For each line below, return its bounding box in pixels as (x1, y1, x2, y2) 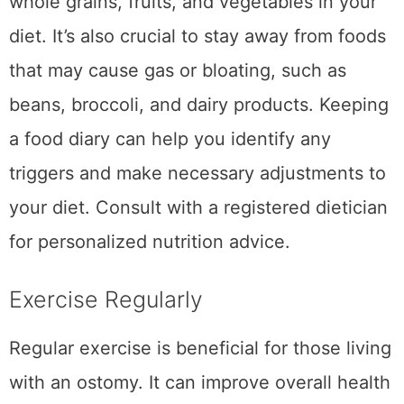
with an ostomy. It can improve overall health (9, 372, 390, 394)
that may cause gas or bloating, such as (9, 60, 346, 82)
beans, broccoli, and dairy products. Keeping (9, 94, 389, 116)
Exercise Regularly (9, 286, 203, 314)
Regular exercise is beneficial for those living (9, 337, 391, 360)
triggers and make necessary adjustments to (9, 162, 386, 185)
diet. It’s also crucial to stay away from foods (9, 25, 386, 48)
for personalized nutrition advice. (9, 231, 290, 253)
